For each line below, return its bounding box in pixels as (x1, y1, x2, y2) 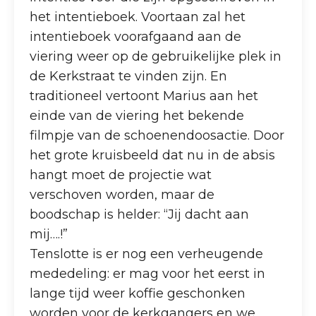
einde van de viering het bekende (30, 107, 245, 123)
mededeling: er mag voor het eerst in (30, 265, 266, 281)
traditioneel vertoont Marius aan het (30, 87, 259, 104)
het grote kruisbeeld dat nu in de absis (30, 147, 276, 163)
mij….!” (30, 226, 68, 242)
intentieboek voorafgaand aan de (30, 28, 242, 44)
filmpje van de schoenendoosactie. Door (30, 127, 285, 143)
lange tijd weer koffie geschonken (30, 285, 246, 301)
